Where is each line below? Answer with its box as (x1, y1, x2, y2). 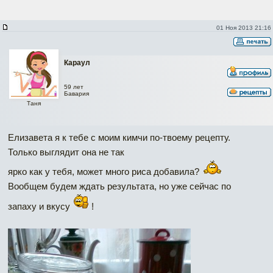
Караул (64, 58, 90, 67)
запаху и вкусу (8, 200, 73, 211)
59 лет (64, 83, 83, 90)
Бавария (64, 90, 89, 97)
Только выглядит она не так (8, 146, 124, 157)
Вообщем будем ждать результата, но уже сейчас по (8, 180, 231, 191)
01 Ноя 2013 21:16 (216, 24, 271, 31)
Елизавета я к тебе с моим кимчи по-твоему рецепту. (8, 132, 230, 143)
